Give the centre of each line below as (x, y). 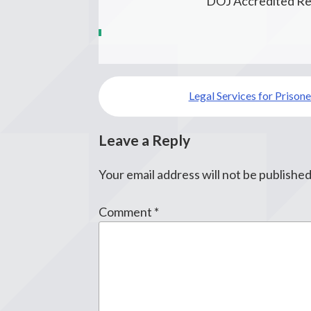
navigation (140, 101)
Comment (126, 212)
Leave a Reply (144, 140)
